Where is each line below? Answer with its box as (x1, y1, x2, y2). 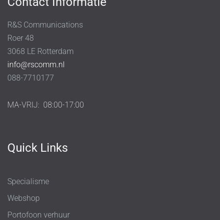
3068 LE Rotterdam (7, 46, 74, 56)
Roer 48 (7, 33, 34, 43)
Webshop (7, 193, 40, 203)
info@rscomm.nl (7, 59, 65, 69)
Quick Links (7, 140, 68, 155)
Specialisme (7, 176, 49, 186)
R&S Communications (7, 20, 83, 29)
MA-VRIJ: (7, 100, 43, 110)
